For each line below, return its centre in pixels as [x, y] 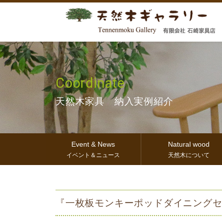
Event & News [93, 144]
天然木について [189, 155]
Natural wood [189, 144]
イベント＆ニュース [93, 155]
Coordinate [90, 83]
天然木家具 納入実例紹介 [114, 101]
